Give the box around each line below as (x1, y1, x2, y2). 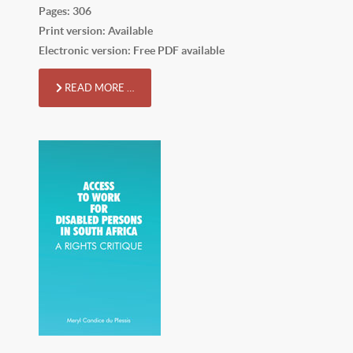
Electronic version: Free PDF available (39, 43, 225, 57)
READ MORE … (62, 81, 134, 94)
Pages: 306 (39, 4, 91, 17)
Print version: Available (39, 24, 153, 37)
